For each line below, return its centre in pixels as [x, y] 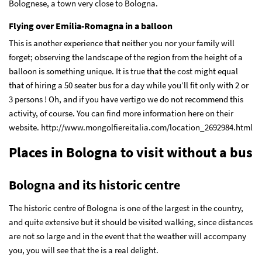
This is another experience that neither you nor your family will [122, 43]
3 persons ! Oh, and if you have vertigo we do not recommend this [126, 99]
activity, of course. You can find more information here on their [121, 113]
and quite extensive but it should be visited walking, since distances [131, 222]
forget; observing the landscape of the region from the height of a [126, 57]
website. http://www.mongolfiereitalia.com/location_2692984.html [131, 127]
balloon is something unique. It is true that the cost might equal [123, 71]
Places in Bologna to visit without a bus [131, 153]
